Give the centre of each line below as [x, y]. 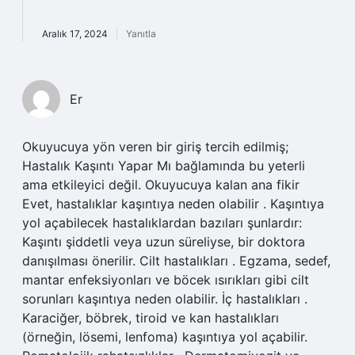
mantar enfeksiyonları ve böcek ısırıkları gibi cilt [166, 280]
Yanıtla [141, 34]
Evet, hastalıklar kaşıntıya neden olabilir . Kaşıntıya [173, 204]
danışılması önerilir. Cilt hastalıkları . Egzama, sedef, [176, 261]
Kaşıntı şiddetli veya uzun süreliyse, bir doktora [164, 242]
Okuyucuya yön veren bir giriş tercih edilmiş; [155, 147]
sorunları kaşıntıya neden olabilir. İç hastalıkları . [165, 299]
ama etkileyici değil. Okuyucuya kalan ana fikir [161, 185]
